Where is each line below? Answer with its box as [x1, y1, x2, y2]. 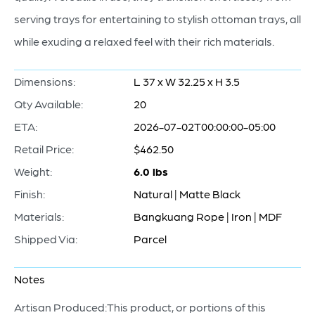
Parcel [134, 232, 167, 245]
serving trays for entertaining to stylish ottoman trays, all [14, 12, 301, 25]
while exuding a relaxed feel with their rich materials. [14, 34, 274, 48]
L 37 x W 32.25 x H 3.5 [134, 75, 240, 88]
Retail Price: [14, 142, 74, 155]
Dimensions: [14, 75, 75, 88]
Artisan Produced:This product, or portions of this [14, 300, 266, 314]
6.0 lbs [134, 165, 168, 178]
